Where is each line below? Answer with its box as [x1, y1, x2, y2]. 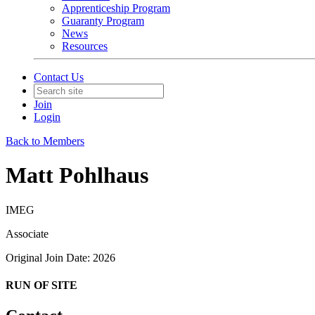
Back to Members [6, 135, 84, 147]
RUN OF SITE [6, 279, 77, 292]
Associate [6, 227, 49, 240]
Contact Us [34, 71, 84, 83]
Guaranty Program [62, 15, 144, 27]
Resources [62, 40, 108, 52]
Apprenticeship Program [62, 2, 170, 14]
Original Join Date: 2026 [6, 251, 115, 264]
